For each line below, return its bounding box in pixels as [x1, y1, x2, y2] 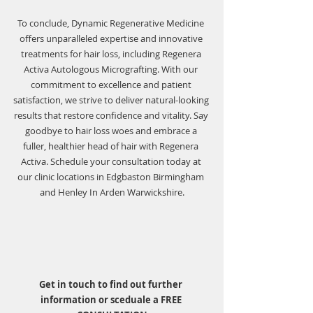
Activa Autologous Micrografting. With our [24, 63, 200, 75]
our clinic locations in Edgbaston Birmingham [17, 170, 206, 183]
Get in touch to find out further [39, 278, 184, 291]
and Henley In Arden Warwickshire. [39, 186, 184, 198]
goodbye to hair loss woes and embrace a [24, 124, 199, 137]
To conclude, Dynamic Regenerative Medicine [17, 17, 206, 29]
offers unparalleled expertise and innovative [19, 32, 205, 45]
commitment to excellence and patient [30, 78, 194, 91]
